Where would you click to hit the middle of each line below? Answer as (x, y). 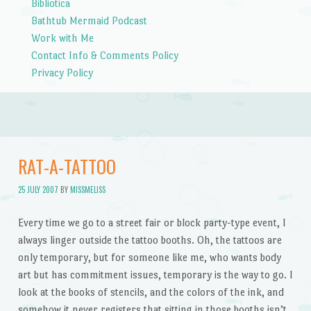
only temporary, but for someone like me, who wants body (149, 257)
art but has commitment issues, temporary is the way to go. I (155, 274)
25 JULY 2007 (38, 189)
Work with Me (62, 37)
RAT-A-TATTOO (67, 167)
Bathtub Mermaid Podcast (89, 20)
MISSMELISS (87, 189)
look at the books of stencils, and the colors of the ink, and (151, 292)
